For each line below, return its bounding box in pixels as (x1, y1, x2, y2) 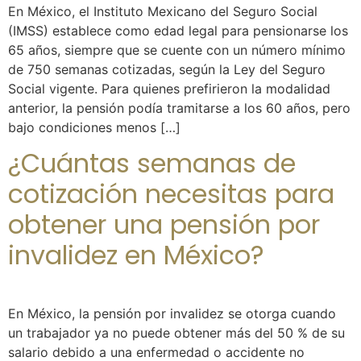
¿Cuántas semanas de (8, 145, 296, 182)
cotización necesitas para (8, 176, 334, 213)
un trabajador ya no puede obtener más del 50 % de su (8, 325, 345, 342)
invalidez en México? (8, 237, 264, 274)
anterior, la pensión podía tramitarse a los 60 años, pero (8, 99, 351, 116)
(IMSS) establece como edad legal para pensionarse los (8, 22, 348, 39)
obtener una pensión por (8, 206, 320, 243)
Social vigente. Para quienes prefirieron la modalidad (8, 80, 330, 97)
